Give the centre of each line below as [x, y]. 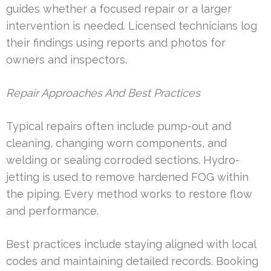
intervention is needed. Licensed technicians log [132, 26]
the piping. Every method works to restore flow [129, 194]
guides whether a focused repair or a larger [119, 9]
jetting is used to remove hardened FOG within [127, 177]
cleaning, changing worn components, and [116, 143]
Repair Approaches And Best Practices [103, 93]
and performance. [52, 211]
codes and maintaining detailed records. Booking [132, 261]
